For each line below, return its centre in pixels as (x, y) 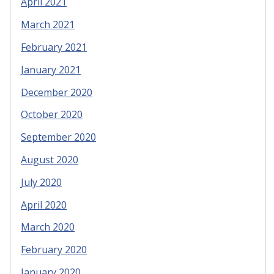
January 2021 (51, 69)
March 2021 (48, 25)
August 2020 (50, 159)
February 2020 (54, 250)
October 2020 (52, 115)
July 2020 (41, 182)
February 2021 (54, 47)
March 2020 (48, 227)
